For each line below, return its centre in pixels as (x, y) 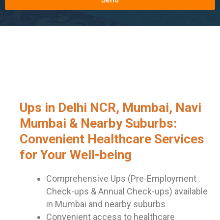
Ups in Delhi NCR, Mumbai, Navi (110, 108)
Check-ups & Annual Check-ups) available (127, 192)
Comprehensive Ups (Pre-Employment (121, 179)
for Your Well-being (76, 155)
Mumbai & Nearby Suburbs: (98, 124)
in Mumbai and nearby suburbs (106, 204)
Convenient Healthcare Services (112, 139)
